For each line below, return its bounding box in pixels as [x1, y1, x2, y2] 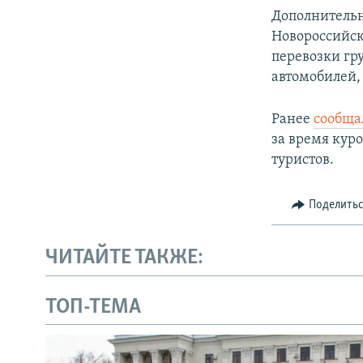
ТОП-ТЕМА [45, 296, 141, 318]
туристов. [271, 152, 335, 168]
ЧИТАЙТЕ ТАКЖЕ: [45, 247, 203, 270]
